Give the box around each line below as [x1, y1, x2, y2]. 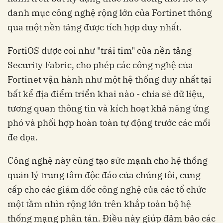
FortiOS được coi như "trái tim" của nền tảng [7, 44, 192, 56]
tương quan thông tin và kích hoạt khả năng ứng [7, 102, 209, 114]
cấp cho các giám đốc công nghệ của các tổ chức [7, 183, 206, 195]
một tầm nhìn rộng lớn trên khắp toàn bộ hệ [7, 198, 191, 210]
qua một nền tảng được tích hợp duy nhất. [7, 21, 182, 33]
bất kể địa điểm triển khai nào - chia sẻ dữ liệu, [7, 88, 205, 100]
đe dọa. [7, 131, 38, 143]
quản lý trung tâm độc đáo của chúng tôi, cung [7, 169, 201, 181]
